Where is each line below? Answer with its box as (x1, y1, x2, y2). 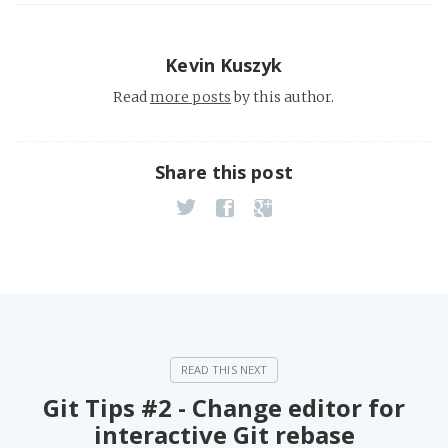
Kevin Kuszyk (165, 52, 283, 77)
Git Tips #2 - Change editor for (43, 390, 405, 424)
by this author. (230, 87, 335, 106)
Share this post (155, 159, 293, 184)
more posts (149, 87, 231, 106)
